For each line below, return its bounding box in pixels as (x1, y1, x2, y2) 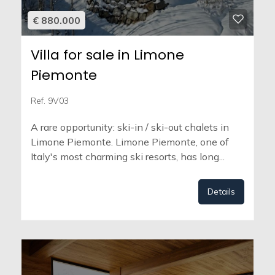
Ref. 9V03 (31, 95, 69, 107)
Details (207, 186, 235, 198)
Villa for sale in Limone (31, 45, 184, 65)
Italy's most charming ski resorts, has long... (31, 150, 225, 163)
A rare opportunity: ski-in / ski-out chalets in (31, 121, 229, 134)
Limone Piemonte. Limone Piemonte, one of (31, 136, 229, 149)
